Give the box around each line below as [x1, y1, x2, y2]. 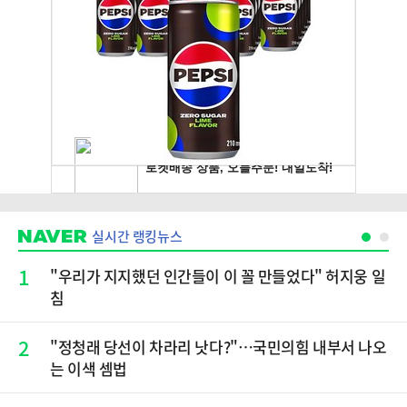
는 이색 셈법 [50, 357, 127, 380]
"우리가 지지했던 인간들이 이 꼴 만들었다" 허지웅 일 [50, 264, 386, 287]
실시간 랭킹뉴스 [92, 226, 183, 246]
